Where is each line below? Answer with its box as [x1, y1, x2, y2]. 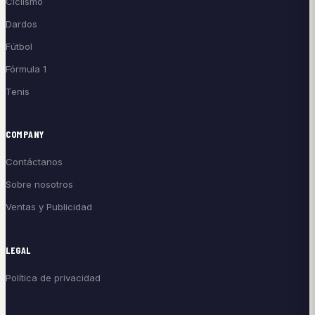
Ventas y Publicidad [6, 201, 92, 213]
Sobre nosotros [6, 179, 73, 191]
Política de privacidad [6, 271, 101, 283]
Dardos [6, 18, 37, 30]
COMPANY [6, 128, 44, 141]
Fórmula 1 [6, 63, 46, 75]
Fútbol [6, 40, 32, 52]
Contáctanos [6, 156, 63, 168]
